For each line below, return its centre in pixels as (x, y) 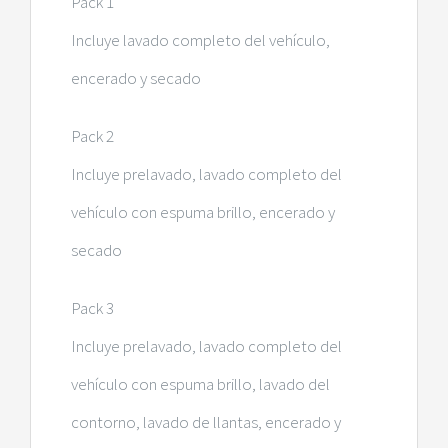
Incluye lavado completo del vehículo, (200, 39)
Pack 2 (92, 135)
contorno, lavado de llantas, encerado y (205, 421)
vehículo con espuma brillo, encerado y (202, 211)
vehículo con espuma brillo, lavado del (200, 383)
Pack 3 (92, 307)
